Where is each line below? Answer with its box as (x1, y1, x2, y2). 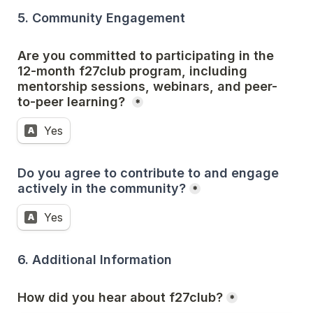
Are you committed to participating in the (17, 48, 274, 63)
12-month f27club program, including (17, 64, 247, 78)
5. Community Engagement (17, 10, 185, 25)
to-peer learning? (17, 94, 129, 109)
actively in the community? (17, 181, 186, 196)
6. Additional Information (17, 252, 172, 267)
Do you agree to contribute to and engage (17, 166, 279, 180)
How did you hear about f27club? (17, 290, 223, 305)
